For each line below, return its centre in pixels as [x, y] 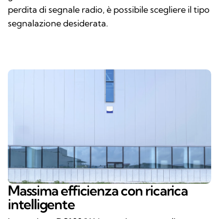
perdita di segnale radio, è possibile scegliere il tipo [109, 9]
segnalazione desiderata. [58, 23]
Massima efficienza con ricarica [98, 190]
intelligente [41, 204]
